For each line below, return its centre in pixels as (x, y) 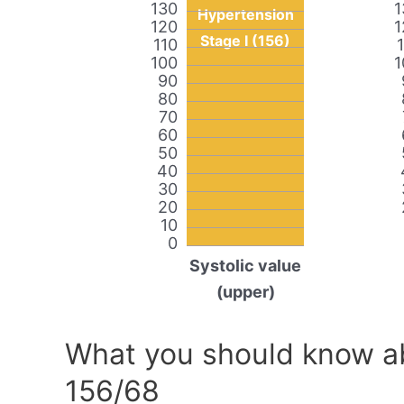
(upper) (245, 292)
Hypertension (245, 15)
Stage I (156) (245, 41)
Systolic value (245, 266)
